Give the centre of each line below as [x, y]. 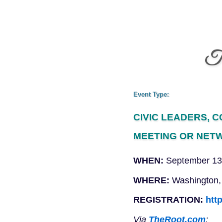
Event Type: [151, 94]
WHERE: [151, 180]
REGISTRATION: [168, 200]
